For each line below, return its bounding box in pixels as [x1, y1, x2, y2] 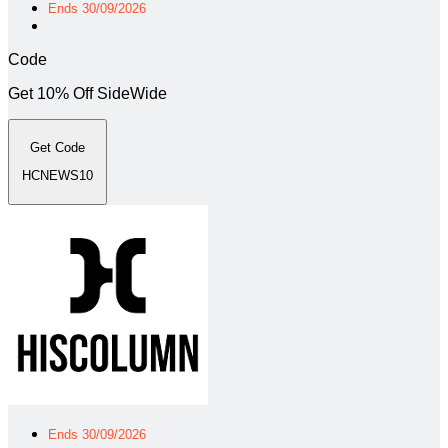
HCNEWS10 [22, 168, 93, 184]
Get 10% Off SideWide [8, 84, 167, 102]
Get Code [30, 139, 85, 155]
